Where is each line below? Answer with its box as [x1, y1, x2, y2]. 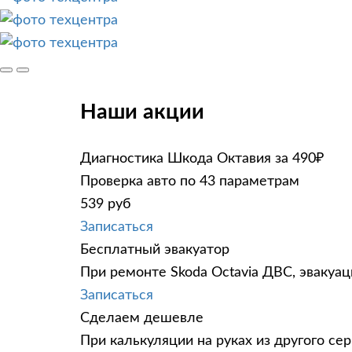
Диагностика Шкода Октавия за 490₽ [80, 151, 324, 166]
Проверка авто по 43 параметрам [80, 174, 299, 189]
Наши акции [80, 101, 204, 123]
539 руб [80, 196, 131, 211]
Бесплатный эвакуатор [80, 242, 229, 257]
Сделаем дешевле [80, 310, 203, 325]
